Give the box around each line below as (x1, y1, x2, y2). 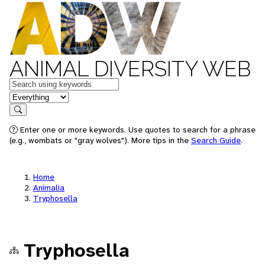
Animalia (33, 182, 64, 193)
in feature (9, 90, 48, 102)
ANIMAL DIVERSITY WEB (9, 56, 251, 81)
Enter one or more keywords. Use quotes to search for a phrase (18, 124, 256, 135)
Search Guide (191, 135, 241, 146)
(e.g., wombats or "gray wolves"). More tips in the (9, 135, 191, 146)
